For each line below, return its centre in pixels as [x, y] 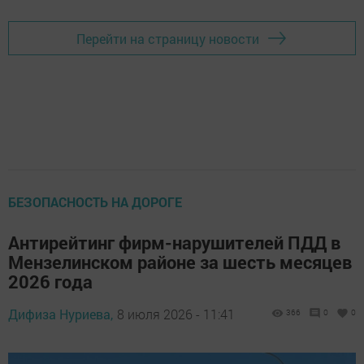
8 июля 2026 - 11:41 [176, 314]
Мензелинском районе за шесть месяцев [180, 262]
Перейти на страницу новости [168, 38]
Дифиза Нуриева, [61, 314]
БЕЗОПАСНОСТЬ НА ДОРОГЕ [95, 202]
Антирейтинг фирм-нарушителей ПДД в [174, 243]
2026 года [50, 282]
